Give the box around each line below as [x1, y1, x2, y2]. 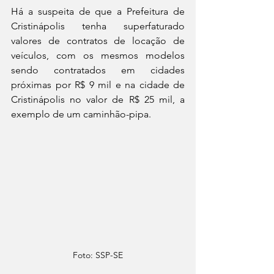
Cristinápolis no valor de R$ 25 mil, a [11, 94, 185, 106]
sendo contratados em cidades [11, 64, 185, 76]
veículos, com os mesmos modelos [11, 50, 185, 62]
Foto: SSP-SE [73, 249, 123, 261]
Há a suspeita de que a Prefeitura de [11, 6, 185, 18]
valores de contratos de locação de [11, 35, 185, 47]
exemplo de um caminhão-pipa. [11, 108, 151, 120]
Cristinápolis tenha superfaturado [11, 20, 185, 32]
